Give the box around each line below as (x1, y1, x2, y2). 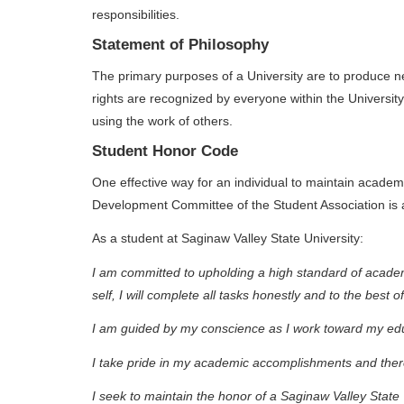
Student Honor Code (92, 142, 238, 161)
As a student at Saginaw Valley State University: (92, 231, 363, 246)
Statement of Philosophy (92, 36, 269, 54)
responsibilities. (92, 6, 179, 22)
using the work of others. (92, 113, 233, 128)
